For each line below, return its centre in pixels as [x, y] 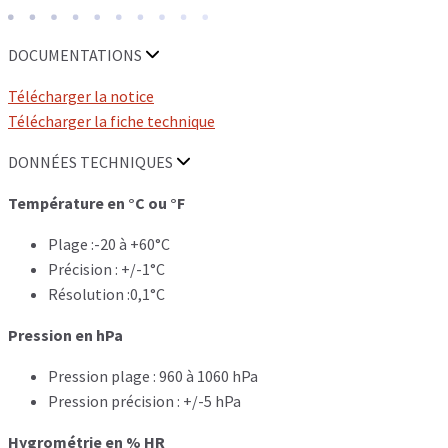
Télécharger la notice [81, 95]
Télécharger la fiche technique [111, 120]
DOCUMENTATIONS [76, 54]
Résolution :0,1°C [106, 293]
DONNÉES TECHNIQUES [92, 161]
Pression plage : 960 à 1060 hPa [153, 375]
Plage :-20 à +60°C [109, 243]
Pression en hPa [65, 334]
